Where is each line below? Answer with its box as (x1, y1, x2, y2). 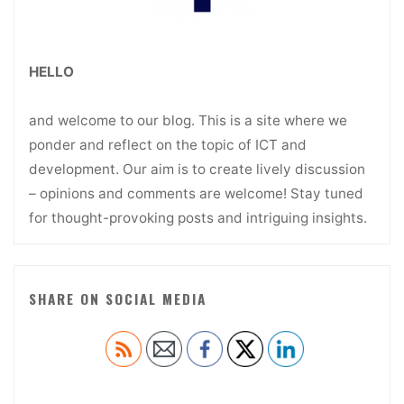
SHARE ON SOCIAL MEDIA (28, 289, 207, 309)
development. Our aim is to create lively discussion (28, 160, 365, 178)
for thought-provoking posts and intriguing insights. (28, 208, 367, 226)
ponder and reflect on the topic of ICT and (28, 135, 307, 153)
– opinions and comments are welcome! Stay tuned (28, 184, 363, 202)
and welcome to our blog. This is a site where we (28, 111, 347, 129)
